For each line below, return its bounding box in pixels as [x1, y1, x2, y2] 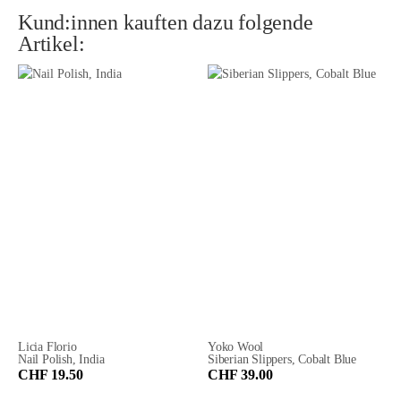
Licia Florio [18, 339, 77, 354]
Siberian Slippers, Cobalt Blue [208, 352, 356, 367]
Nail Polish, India [18, 352, 105, 367]
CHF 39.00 [208, 367, 273, 383]
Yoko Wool [208, 339, 264, 354]
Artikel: [18, 31, 85, 55]
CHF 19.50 [18, 367, 83, 383]
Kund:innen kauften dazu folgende [18, 10, 313, 34]
